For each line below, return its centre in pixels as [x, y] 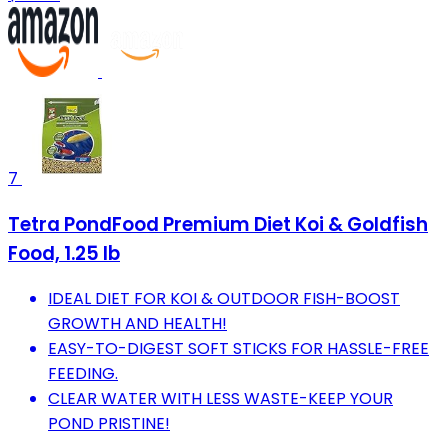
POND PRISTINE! [109, 424]
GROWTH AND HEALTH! [137, 324]
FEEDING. [83, 374]
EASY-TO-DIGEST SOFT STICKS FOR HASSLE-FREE [238, 349]
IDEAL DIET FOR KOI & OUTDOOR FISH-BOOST [224, 299]
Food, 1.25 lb [64, 253]
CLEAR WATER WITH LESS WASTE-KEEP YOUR [220, 399]
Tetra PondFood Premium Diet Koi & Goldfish [218, 224]
